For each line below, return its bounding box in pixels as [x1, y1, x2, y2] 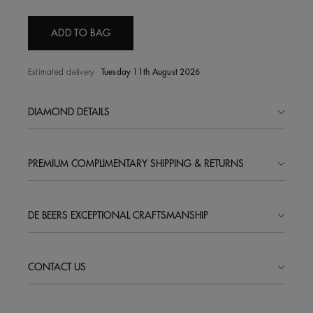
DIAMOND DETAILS [28, 107, 110, 117]
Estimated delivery [28, 68, 95, 76]
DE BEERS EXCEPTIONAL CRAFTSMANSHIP [28, 210, 208, 220]
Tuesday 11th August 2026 [99, 68, 201, 76]
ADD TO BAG [51, 28, 111, 38]
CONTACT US [28, 262, 86, 272]
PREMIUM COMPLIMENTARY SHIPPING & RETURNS [28, 159, 244, 168]
